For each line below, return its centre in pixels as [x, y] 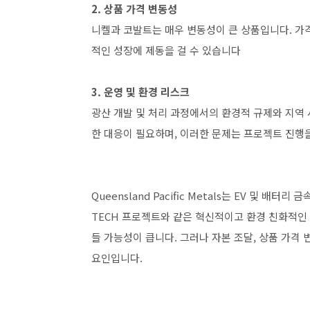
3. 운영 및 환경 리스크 [140, 92]
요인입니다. [117, 258]
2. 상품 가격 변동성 [134, 9]
